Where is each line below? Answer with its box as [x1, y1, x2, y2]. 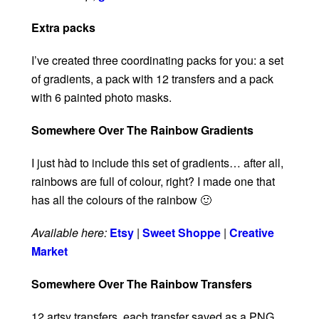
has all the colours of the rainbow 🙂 [31, 192, 211, 209]
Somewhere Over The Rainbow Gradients [31, 122, 253, 139]
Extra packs [31, 19, 95, 36]
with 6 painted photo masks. [31, 89, 172, 106]
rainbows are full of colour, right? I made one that [31, 173, 275, 190]
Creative [229, 224, 274, 241]
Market [31, 243, 68, 260]
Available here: [31, 224, 107, 241]
